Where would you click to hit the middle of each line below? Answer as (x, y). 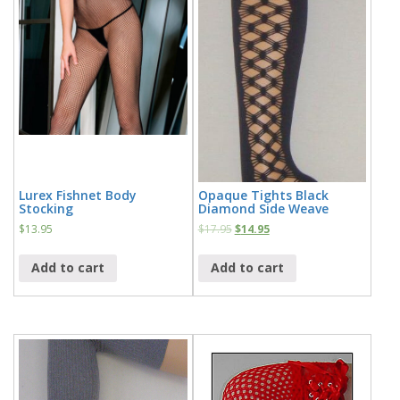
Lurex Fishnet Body (78, 195)
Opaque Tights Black (263, 195)
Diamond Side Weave (263, 208)
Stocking (46, 208)
